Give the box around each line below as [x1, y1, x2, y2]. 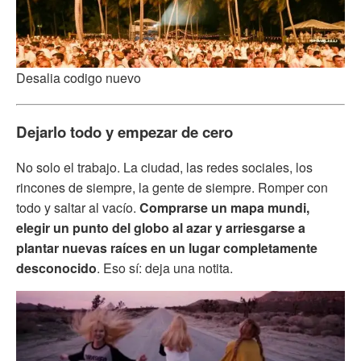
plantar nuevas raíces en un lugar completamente [16, 238, 317, 257]
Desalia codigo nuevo [16, 68, 141, 87]
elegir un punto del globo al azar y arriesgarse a [16, 218, 305, 237]
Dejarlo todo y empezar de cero [16, 120, 233, 143]
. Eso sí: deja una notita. [97, 258, 233, 277]
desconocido [16, 258, 97, 277]
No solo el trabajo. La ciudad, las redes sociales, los [16, 157, 313, 176]
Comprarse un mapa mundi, [139, 197, 309, 217]
